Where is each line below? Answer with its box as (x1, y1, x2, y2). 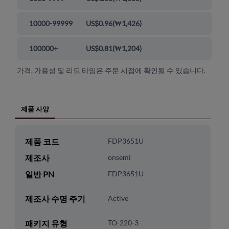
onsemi (107, 153, 131, 162)
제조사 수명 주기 (25, 194, 85, 204)
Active (107, 194, 128, 203)
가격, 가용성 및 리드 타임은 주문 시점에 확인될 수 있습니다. (17, 66, 206, 75)
